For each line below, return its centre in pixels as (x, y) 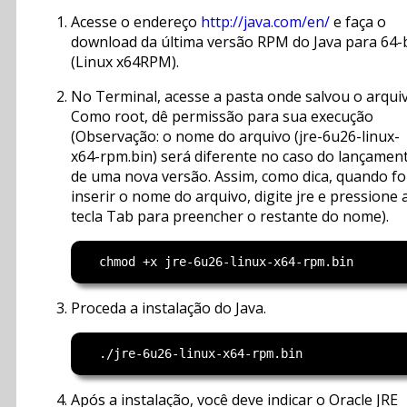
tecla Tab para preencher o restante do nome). (230, 217)
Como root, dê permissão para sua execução (222, 117)
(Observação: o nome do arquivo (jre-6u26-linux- (235, 137)
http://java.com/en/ (265, 22)
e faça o (358, 22)
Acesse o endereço (136, 22)
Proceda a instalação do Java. (169, 308)
